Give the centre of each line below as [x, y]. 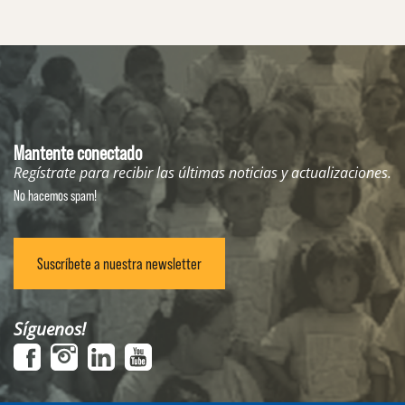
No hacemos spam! [55, 194]
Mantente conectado [78, 152]
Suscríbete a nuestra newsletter [120, 263]
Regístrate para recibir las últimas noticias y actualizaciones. [202, 173]
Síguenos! [50, 328]
